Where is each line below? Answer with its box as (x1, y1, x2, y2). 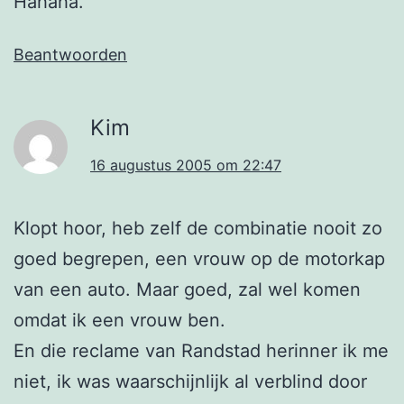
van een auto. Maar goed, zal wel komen (14, 278, 361, 300)
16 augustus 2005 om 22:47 (90, 155, 281, 174)
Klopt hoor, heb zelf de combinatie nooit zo (14, 216, 382, 239)
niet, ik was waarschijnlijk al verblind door (14, 370, 367, 392)
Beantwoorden (14, 44, 127, 64)
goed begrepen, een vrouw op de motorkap (14, 247, 385, 270)
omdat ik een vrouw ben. (14, 308, 225, 331)
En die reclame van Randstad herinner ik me (14, 339, 389, 362)
